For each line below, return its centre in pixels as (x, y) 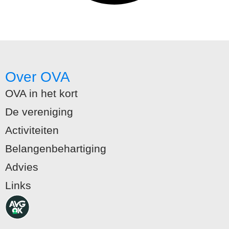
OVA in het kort (42, 93)
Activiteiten (32, 130)
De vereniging (39, 111)
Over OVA (38, 77)
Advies (22, 167)
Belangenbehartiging (56, 148)
